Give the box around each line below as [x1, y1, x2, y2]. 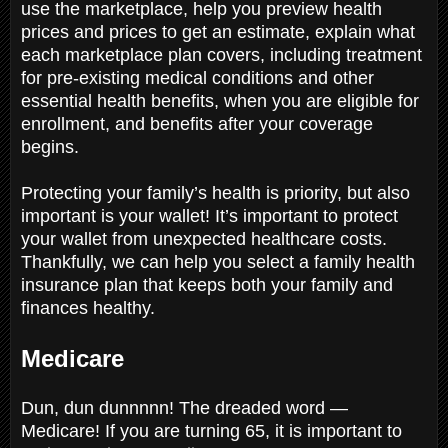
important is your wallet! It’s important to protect [21, 205, 398, 226]
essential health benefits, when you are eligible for [21, 90, 419, 111]
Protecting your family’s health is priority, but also [21, 182, 410, 203]
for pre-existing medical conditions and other [21, 67, 374, 88]
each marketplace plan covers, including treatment [21, 44, 422, 65]
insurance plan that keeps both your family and [21, 274, 393, 295]
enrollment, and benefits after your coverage [21, 113, 373, 134]
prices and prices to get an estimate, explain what [21, 21, 415, 42]
